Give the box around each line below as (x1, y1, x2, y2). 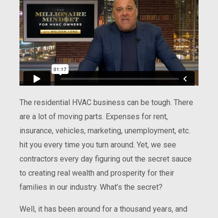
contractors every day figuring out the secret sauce (19, 154, 192, 164)
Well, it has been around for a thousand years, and (19, 204, 187, 214)
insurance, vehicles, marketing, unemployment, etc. (19, 126, 190, 136)
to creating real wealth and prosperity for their (19, 168, 174, 178)
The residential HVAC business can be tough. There (19, 98, 193, 108)
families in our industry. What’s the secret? (19, 182, 163, 192)
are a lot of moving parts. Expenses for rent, (19, 112, 168, 122)
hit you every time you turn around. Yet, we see (19, 140, 176, 150)
